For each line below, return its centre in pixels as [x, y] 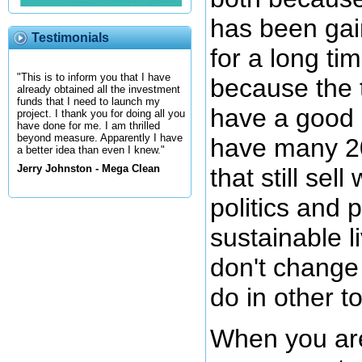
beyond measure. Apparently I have [100, 138]
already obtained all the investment [99, 90]
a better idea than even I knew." [91, 150]
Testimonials [70, 38]
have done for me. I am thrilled [88, 126]
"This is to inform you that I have [94, 78]
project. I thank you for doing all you [101, 114]
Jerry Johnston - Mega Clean [88, 169]
